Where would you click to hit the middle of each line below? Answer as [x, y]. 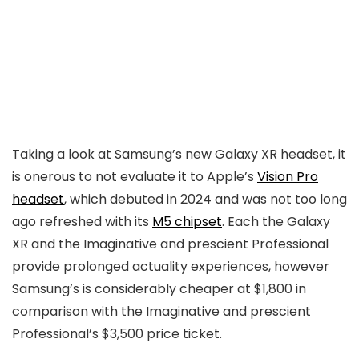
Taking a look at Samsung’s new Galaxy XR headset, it [179, 155]
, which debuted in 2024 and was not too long [206, 200]
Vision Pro [288, 177]
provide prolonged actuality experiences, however [171, 267]
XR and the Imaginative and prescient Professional [170, 244]
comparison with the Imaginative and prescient [161, 312]
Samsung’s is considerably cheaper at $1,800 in [159, 289]
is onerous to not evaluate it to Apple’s [135, 177]
